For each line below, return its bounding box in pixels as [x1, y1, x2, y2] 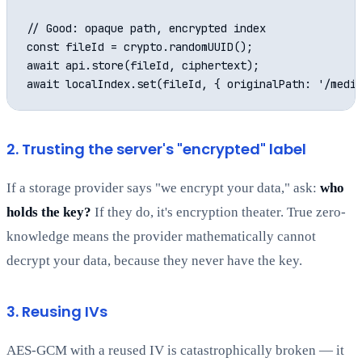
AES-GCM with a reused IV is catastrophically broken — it [6, 343, 344, 359]
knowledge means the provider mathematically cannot [6, 229, 316, 245]
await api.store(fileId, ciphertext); [27, 58, 259, 74]
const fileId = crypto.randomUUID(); [27, 40, 253, 55]
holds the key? [6, 204, 91, 221]
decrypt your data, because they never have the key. [6, 253, 302, 269]
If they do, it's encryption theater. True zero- [91, 204, 346, 221]
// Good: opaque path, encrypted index [27, 21, 266, 36]
